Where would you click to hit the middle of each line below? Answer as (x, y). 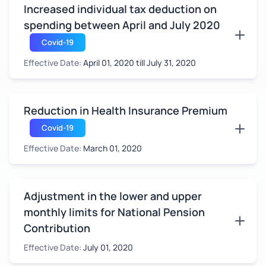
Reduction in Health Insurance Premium (126, 110)
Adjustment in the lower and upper (113, 196)
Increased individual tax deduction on (120, 9)
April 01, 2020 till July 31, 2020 (140, 63)
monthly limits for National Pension (114, 212)
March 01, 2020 (113, 148)
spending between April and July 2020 (122, 25)
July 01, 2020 (108, 247)
